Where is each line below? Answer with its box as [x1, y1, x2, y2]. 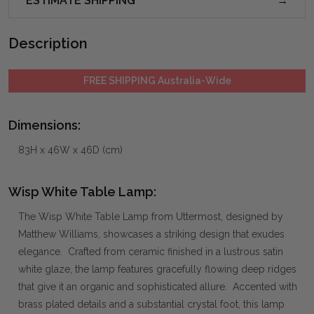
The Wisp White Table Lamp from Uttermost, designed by [18, 210, 283, 222]
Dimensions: [8, 117, 81, 132]
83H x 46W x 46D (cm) [18, 144, 123, 156]
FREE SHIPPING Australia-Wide [83, 74, 231, 86]
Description [8, 34, 88, 52]
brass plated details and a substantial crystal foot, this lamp [18, 298, 285, 310]
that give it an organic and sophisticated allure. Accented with [18, 280, 297, 292]
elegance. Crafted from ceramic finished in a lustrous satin [18, 245, 283, 257]
